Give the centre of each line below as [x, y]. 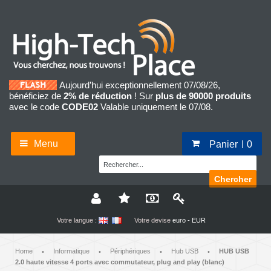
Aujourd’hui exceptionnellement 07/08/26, [140, 85]
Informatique [71, 251]
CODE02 [80, 107]
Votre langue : [77, 220]
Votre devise [152, 220]
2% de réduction [98, 96]
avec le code [35, 107]
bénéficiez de [36, 96]
